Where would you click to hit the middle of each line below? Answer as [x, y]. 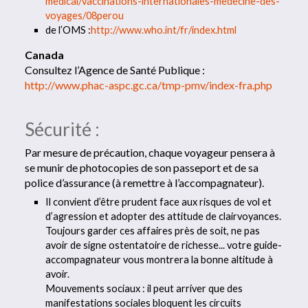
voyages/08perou [85, 16]
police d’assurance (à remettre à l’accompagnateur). [145, 183]
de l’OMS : [68, 30]
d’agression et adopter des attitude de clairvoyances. [164, 216]
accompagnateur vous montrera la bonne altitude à [159, 259]
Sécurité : [63, 129]
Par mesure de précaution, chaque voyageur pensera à [150, 152]
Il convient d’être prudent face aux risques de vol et [159, 201]
